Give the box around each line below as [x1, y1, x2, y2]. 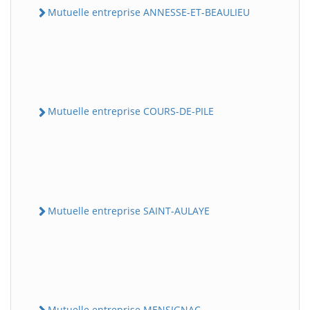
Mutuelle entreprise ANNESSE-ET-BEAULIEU [48, 6, 250, 19]
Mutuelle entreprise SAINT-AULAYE [48, 203, 210, 217]
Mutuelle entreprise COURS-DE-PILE [48, 104, 214, 118]
